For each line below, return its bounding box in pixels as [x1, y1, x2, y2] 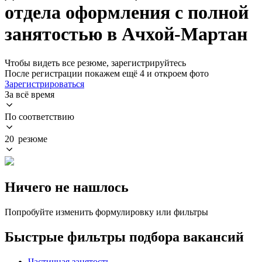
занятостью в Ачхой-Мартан [5, 23, 247, 45]
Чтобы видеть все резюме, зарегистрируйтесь [5, 57, 186, 68]
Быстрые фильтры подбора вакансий [5, 229, 244, 244]
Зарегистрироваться [5, 78, 84, 89]
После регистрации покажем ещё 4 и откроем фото [5, 68, 209, 78]
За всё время [5, 89, 54, 99]
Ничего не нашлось [5, 179, 129, 195]
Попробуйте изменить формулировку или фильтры [5, 206, 208, 217]
